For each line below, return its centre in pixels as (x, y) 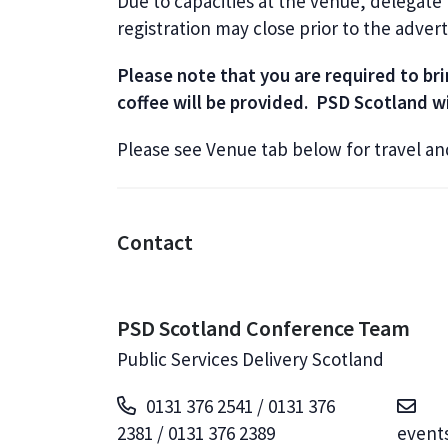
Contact (155, 242)
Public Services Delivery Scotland (250, 359)
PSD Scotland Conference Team (263, 328)
